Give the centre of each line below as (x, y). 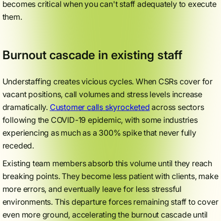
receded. (18, 146)
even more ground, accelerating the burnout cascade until (105, 215)
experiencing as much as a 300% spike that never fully (99, 133)
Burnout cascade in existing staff (92, 55)
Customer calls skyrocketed (100, 107)
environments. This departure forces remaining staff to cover (110, 202)
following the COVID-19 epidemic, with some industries (100, 120)
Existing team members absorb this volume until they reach (107, 163)
